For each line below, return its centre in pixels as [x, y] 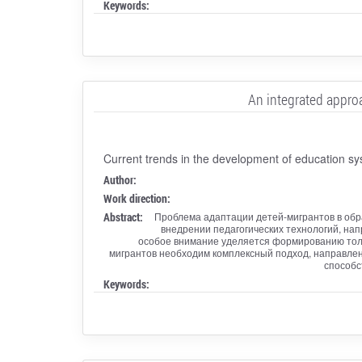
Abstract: [123, 217]
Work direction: [137, 198]
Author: [120, 179]
